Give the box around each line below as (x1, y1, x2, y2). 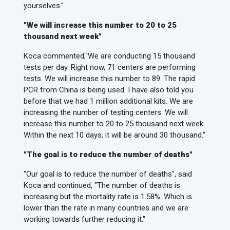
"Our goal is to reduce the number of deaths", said (24, 169, 192, 179)
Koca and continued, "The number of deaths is (24, 181, 180, 190)
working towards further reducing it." (24, 215, 145, 224)
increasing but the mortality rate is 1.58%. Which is (24, 192, 192, 201)
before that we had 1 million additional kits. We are (24, 97, 193, 106)
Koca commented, (24, 51, 85, 61)
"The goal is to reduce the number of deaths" (24, 150, 193, 159)
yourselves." (24, 1, 64, 10)
